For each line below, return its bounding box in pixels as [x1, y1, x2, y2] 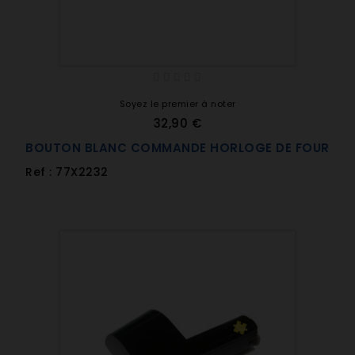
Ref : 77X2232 [25, 164, 109, 180]
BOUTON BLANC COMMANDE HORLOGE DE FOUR [25, 139, 330, 156]
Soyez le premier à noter [119, 97, 236, 110]
